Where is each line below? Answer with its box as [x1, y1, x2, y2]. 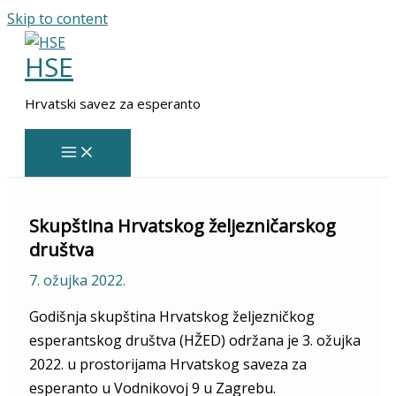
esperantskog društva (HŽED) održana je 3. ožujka [28, 330, 361, 350]
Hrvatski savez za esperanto [25, 95, 201, 112]
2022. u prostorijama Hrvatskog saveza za [28, 354, 307, 374]
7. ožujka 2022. [28, 270, 126, 290]
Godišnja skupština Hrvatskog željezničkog [28, 306, 315, 326]
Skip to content [7, 9, 108, 28]
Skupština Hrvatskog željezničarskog [28, 213, 336, 238]
